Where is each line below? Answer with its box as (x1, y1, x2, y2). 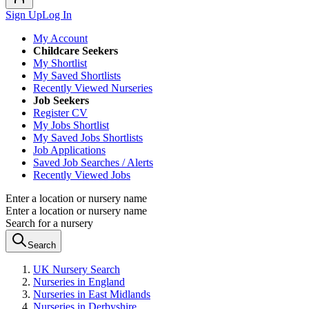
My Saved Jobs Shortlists (33, 132, 143, 143)
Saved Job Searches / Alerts (33, 157, 153, 168)
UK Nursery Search (33, 263, 120, 275)
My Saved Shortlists (33, 70, 121, 81)
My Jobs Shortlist (33, 119, 109, 131)
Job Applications (33, 144, 106, 156)
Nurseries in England (33, 276, 125, 288)
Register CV (33, 107, 88, 119)
